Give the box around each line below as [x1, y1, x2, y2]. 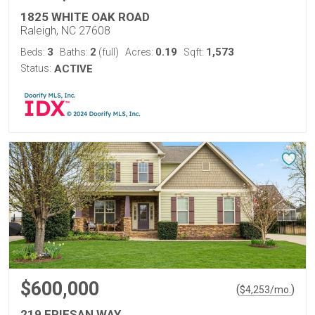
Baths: [60, 46, 90, 58]
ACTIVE [54, 63, 93, 75]
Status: [20, 63, 51, 74]
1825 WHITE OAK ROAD [20, 10, 150, 24]
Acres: [125, 46, 155, 58]
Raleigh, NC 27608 [20, 24, 110, 37]
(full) [96, 46, 119, 58]
